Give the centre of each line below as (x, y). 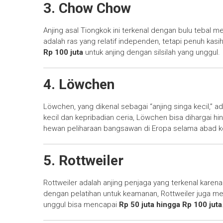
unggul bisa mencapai (81, 205)
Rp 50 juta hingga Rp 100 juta (170, 205)
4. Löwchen (79, 85)
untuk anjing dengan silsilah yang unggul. (152, 53)
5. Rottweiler (83, 161)
